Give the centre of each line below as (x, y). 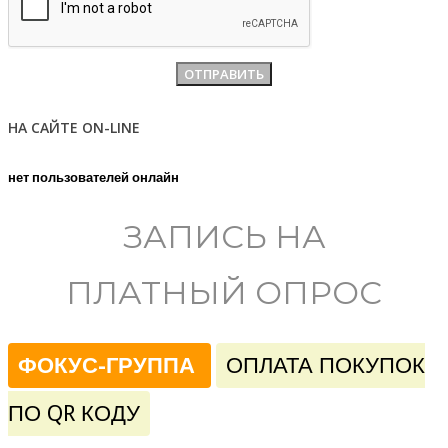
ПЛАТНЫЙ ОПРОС (224, 292)
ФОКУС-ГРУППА (109, 366)
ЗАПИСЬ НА (224, 236)
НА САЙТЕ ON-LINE (74, 127)
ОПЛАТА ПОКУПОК (325, 366)
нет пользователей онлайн (93, 178)
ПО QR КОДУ (74, 414)
